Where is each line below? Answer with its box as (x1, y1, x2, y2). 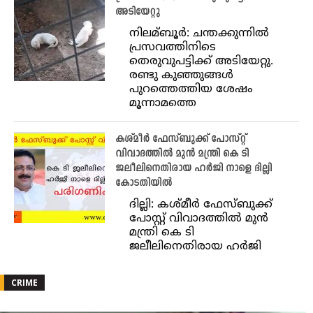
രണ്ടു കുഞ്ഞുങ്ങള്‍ (129, 68, 233, 83)
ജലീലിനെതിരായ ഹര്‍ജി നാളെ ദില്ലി (115, 161, 272, 177)
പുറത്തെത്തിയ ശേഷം (129, 82, 253, 97)
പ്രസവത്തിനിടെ (129, 41, 216, 55)
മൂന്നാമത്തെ (129, 96, 196, 111)
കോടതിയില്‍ (115, 176, 172, 191)
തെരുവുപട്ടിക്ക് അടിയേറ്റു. (129, 54, 273, 69)
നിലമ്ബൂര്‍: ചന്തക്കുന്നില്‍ (129, 27, 269, 41)
